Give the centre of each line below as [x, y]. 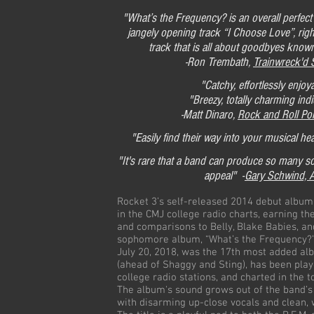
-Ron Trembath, [219, 62]
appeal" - [224, 176]
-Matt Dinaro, [209, 115]
